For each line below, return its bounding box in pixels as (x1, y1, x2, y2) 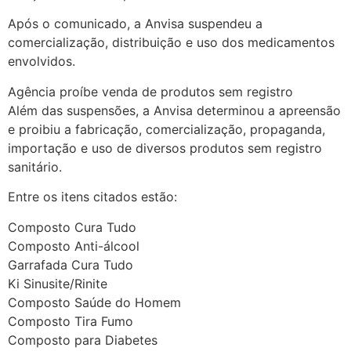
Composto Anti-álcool (8, 237, 139, 254)
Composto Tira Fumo (8, 313, 133, 329)
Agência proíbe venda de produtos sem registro (8, 83, 293, 100)
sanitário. (8, 158, 62, 175)
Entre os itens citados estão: (8, 189, 177, 205)
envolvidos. (8, 53, 75, 70)
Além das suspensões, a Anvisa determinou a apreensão (8, 102, 341, 118)
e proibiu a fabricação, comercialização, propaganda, (8, 121, 325, 137)
